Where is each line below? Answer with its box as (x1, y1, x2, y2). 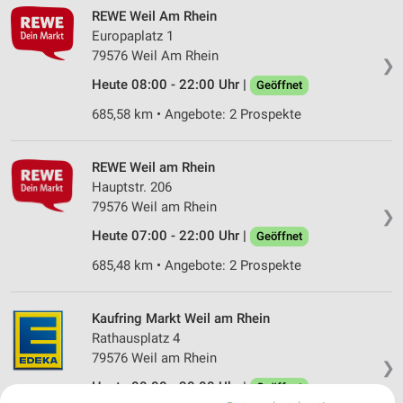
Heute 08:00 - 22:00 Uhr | (92, 76, 250, 94)
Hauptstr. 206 (92, 179, 172, 196)
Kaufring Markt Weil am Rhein (92, 310, 270, 327)
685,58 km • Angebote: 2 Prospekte (92, 106, 301, 123)
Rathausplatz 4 (92, 330, 180, 347)
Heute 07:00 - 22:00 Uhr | (92, 228, 250, 245)
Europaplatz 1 (92, 28, 174, 45)
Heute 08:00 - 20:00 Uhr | (92, 379, 250, 396)
